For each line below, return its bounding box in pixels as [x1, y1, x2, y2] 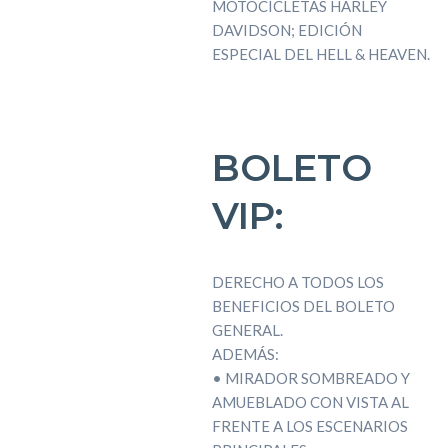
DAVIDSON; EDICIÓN [211, 20, 362, 39]
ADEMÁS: [211, 344, 279, 363]
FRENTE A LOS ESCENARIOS [211, 416, 408, 435]
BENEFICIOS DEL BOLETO [211, 296, 395, 315]
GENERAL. [211, 320, 283, 339]
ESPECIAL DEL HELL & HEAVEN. [211, 44, 430, 63]
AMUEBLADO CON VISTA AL [211, 392, 409, 411]
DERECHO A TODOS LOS [211, 272, 384, 291]
